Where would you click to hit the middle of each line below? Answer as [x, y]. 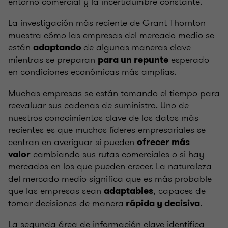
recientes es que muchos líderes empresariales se [107, 130]
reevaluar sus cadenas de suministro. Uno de [98, 105]
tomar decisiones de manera [66, 203]
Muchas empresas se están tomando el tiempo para [114, 93]
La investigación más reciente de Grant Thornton [107, 23]
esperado [189, 59]
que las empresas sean [56, 191]
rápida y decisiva [162, 203]
